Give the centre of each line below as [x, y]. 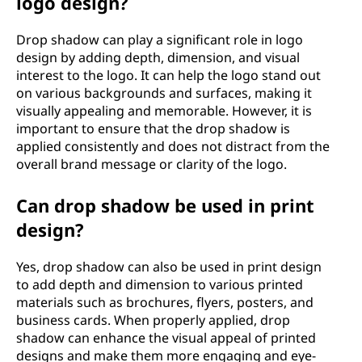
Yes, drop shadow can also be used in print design [169, 267]
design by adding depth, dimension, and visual [158, 57]
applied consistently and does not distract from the [173, 146]
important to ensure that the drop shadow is [153, 128]
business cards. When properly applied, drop [153, 320]
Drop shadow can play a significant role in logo [160, 40]
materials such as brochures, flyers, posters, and [165, 302]
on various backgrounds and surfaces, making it [164, 93]
